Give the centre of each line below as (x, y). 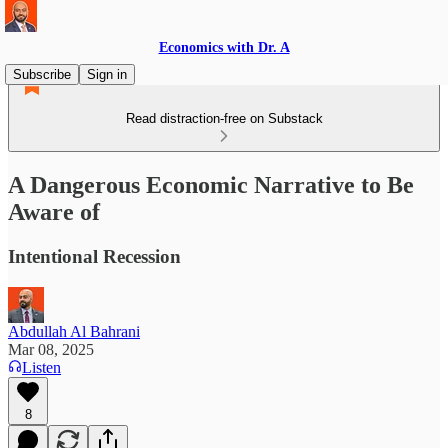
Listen (41, 367)
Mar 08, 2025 (51, 349)
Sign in (107, 74)
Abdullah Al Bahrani (74, 331)
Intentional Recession (94, 256)
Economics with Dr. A (224, 47)
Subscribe (42, 74)
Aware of (54, 211)
